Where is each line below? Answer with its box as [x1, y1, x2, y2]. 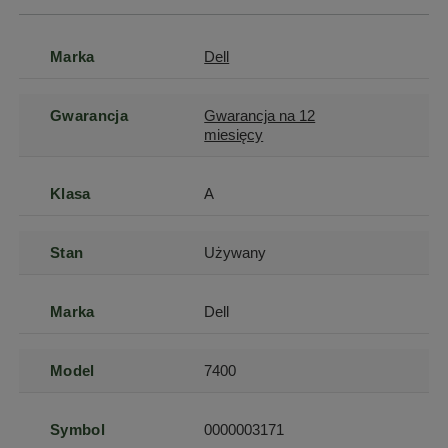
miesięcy [204, 126, 264, 144]
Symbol [50, 421, 105, 439]
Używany [204, 244, 267, 262]
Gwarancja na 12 [204, 107, 316, 125]
